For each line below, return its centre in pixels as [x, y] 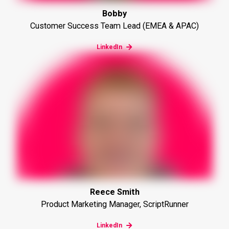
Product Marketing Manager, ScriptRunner [114, 204]
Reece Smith [114, 192]
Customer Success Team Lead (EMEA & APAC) [114, 26]
